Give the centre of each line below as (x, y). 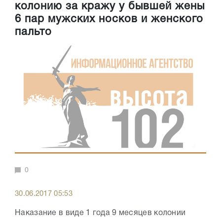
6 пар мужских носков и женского (109, 19)
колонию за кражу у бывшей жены (110, 7)
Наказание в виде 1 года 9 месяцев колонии (100, 213)
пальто (33, 32)
